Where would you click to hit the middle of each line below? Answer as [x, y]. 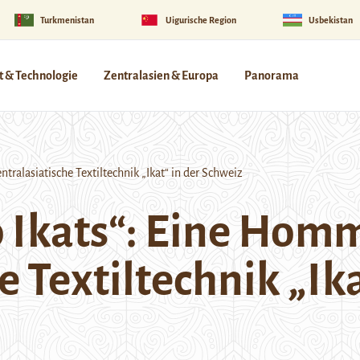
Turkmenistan [67, 20]
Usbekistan [330, 20]
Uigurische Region [201, 20]
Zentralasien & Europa [161, 76]
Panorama [272, 76]
